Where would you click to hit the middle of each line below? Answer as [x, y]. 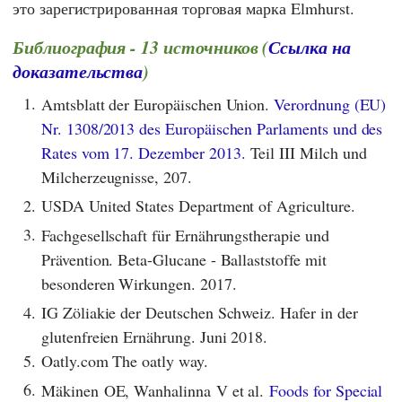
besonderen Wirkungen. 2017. [139, 283]
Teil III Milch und [306, 152]
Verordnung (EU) [330, 104]
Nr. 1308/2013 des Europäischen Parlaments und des [212, 128]
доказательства [78, 71]
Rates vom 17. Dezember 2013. [144, 152]
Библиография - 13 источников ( [141, 47]
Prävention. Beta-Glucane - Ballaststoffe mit [184, 259]
